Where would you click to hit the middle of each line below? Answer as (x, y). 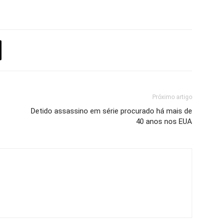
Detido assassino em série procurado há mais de (111, 111)
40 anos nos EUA (164, 121)
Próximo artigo (172, 97)
